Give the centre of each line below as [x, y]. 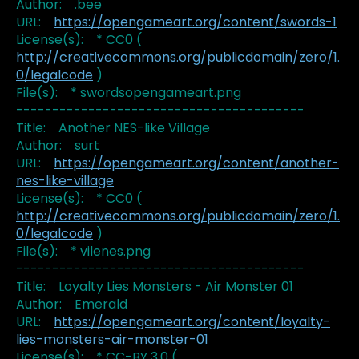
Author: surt [58, 146]
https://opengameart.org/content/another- [196, 163]
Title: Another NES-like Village [113, 128]
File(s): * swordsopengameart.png [129, 93]
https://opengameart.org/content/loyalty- [192, 322]
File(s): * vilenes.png [83, 252]
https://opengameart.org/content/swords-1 [195, 22]
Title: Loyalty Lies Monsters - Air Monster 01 [155, 287]
